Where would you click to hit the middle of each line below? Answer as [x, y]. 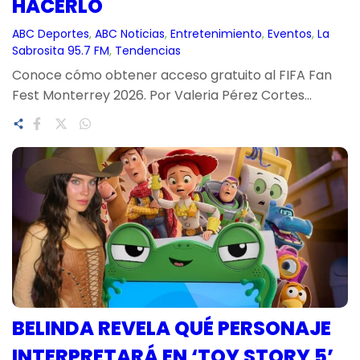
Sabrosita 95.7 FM [61, 51]
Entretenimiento [216, 34]
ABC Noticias [130, 34]
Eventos [290, 34]
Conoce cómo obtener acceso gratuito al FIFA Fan [172, 76]
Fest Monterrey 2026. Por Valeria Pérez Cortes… [162, 96]
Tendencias [148, 51]
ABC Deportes [51, 34]
